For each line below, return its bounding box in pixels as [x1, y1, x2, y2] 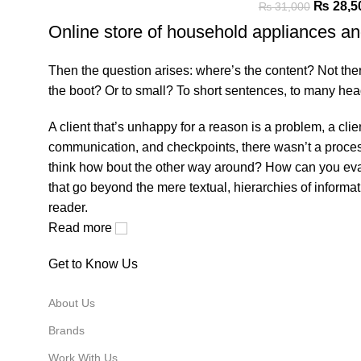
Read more [48, 221, 115, 234]
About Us [48, 296, 95, 309]
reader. [48, 201, 88, 214]
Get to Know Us [48, 256, 138, 271]
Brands [48, 323, 85, 337]
